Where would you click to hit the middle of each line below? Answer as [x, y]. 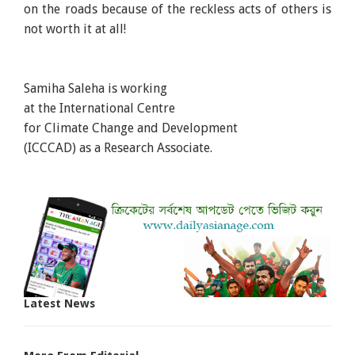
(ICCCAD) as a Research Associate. [120, 147]
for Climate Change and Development [133, 128]
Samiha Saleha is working [97, 88]
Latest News [60, 304]
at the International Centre [100, 108]
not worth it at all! [75, 29]
